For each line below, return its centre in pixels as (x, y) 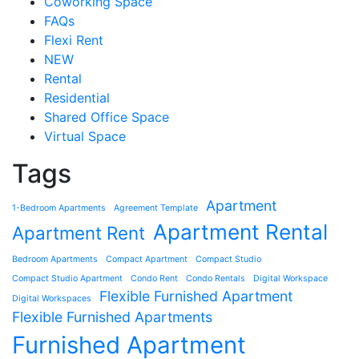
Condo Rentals (216, 279)
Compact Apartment (147, 260)
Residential (77, 98)
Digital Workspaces (52, 299)
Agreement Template (156, 208)
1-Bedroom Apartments (59, 208)
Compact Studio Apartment (67, 279)
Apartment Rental (240, 232)
